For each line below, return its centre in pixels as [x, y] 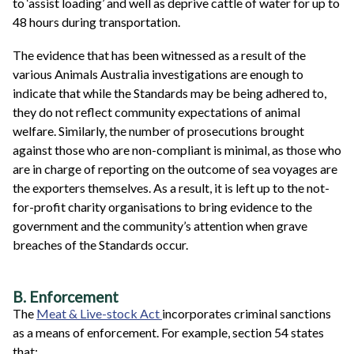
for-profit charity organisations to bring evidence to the [162, 207]
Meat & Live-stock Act [99, 313]
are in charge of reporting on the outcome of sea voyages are [175, 169]
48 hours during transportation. [96, 22]
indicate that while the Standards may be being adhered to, [169, 93]
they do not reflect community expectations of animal [156, 112]
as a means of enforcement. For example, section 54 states [168, 332]
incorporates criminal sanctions [247, 313]
